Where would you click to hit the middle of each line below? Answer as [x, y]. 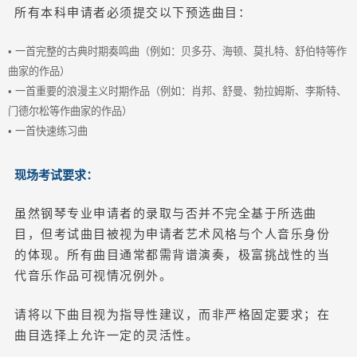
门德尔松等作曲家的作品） [70, 111]
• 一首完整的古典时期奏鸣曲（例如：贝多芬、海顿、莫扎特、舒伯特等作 [177, 51]
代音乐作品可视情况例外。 [93, 275]
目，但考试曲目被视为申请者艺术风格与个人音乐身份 [172, 234]
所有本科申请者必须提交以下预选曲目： [133, 12]
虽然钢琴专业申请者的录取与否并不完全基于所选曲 [166, 213]
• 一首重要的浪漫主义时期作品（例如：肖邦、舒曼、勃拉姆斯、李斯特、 [177, 91]
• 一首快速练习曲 [48, 131]
